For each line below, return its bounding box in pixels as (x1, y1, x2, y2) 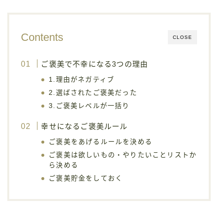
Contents (21, 31, 63, 43)
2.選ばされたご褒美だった (49, 89, 137, 96)
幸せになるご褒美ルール (41, 122, 128, 130)
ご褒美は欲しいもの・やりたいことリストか (49, 151, 197, 159)
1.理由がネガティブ (49, 75, 115, 83)
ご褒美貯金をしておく (49, 174, 123, 182)
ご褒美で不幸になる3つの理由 (41, 59, 148, 68)
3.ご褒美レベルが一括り (49, 102, 130, 109)
